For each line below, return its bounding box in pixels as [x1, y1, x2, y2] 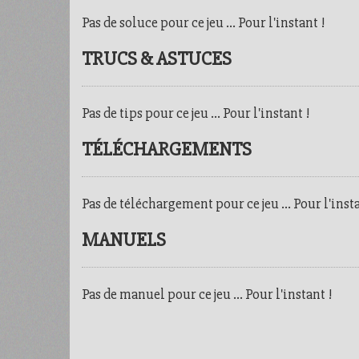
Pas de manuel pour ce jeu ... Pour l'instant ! [82, 285, 333, 303]
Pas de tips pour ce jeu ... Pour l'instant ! [82, 104, 310, 122]
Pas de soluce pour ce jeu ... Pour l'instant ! [82, 14, 325, 31]
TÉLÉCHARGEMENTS [82, 138, 252, 161]
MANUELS [82, 228, 166, 252]
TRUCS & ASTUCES [82, 47, 232, 71]
